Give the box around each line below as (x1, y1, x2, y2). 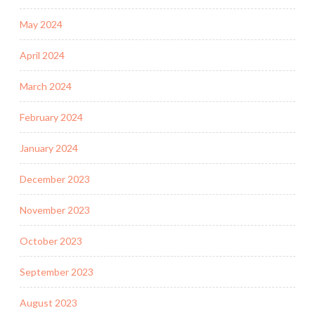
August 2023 (20, 296, 77, 309)
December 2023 (20, 172, 90, 185)
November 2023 (20, 203, 90, 216)
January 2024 (20, 141, 78, 154)
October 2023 (20, 234, 82, 247)
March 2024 (20, 79, 72, 92)
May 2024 (20, 18, 63, 30)
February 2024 (20, 110, 83, 123)
